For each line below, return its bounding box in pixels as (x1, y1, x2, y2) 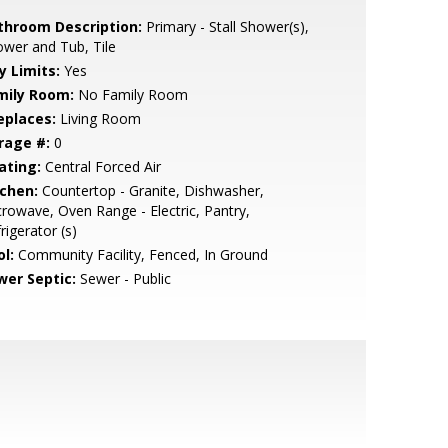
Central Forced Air (40, 157, 161, 176)
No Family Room (73, 85, 188, 104)
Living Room (55, 109, 141, 128)
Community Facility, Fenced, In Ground (13, 245, 268, 264)
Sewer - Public (75, 269, 171, 288)
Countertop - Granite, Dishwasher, (37, 181, 264, 200)
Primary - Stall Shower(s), (141, 17, 309, 36)
